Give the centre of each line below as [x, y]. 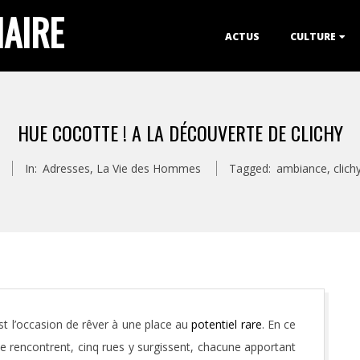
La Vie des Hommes [149, 168]
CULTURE [313, 37]
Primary [103, 24]
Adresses [66, 168]
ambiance [302, 168]
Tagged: [250, 168]
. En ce [278, 324]
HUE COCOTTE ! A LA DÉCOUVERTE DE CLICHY [180, 133]
